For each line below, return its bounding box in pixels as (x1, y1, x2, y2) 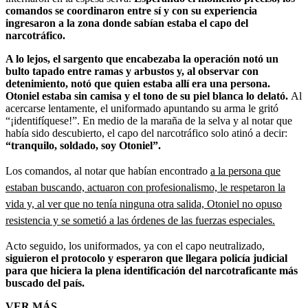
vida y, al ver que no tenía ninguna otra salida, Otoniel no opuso (5, 197, 282, 210)
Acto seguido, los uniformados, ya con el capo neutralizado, (5, 239, 265, 252)
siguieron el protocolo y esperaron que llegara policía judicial (5, 252, 287, 264)
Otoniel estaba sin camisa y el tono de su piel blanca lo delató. (5, 89, 291, 102)
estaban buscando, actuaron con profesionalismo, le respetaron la (5, 181, 285, 193)
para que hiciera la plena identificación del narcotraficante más (5, 264, 298, 276)
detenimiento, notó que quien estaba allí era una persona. (5, 77, 270, 89)
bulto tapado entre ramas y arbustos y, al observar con (5, 65, 258, 77)
